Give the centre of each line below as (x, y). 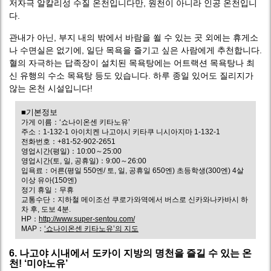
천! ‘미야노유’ (38, 263)
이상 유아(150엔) (49, 180)
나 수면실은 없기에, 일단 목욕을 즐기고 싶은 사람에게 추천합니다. (135, 50)
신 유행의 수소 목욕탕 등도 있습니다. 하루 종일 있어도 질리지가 (131, 76)
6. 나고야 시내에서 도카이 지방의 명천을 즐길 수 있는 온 (130, 253)
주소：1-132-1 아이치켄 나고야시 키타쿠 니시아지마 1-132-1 (121, 132)
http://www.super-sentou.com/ (87, 219)
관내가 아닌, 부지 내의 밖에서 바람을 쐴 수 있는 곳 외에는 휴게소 (134, 38)
